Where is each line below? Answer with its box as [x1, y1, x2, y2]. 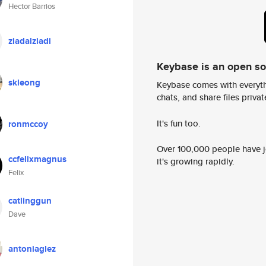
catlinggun [8, 194, 52, 207]
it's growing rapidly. [157, 155, 235, 168]
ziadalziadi [8, 34, 51, 47]
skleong [8, 76, 40, 89]
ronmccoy [8, 118, 48, 131]
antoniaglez [8, 242, 56, 255]
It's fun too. [157, 116, 201, 129]
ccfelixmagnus [8, 153, 66, 166]
